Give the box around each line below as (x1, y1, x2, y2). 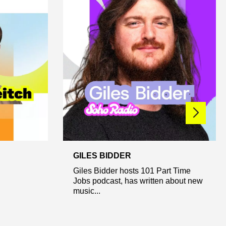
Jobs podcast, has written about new (73, 176, 203, 185)
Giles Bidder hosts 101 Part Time (73, 166, 191, 175)
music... (73, 186, 100, 195)
